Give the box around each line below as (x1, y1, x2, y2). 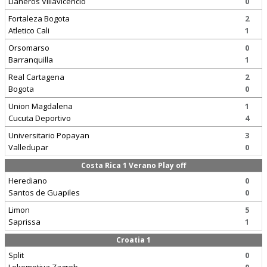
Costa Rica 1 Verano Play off (81, 160, 186, 170)
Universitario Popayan (8, 130, 89, 141)
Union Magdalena (8, 101, 73, 111)
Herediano (8, 175, 47, 186)
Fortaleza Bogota (8, 13, 70, 24)
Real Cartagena (8, 72, 64, 82)
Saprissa (8, 216, 41, 227)
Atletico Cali (8, 25, 49, 36)
